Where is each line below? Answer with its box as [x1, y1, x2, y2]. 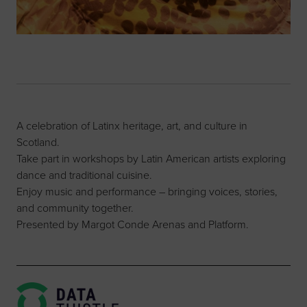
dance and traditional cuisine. [16, 167, 152, 183]
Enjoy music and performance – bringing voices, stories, [16, 184, 278, 199]
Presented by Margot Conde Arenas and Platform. [16, 217, 249, 232]
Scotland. [16, 134, 60, 150]
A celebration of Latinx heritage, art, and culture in [16, 118, 247, 134]
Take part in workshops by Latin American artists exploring [16, 151, 286, 167]
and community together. [16, 200, 134, 216]
